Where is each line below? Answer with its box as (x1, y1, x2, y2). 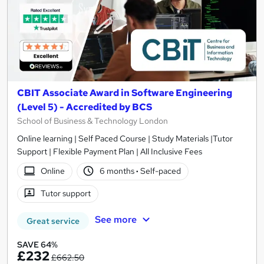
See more (94, 213, 137, 226)
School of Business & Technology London (17, 115, 168, 126)
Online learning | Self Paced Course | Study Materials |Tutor (17, 133, 233, 144)
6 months (100, 166, 137, 177)
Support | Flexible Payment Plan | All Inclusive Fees (17, 146, 202, 157)
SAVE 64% (17, 239, 58, 250)
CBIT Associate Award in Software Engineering (17, 86, 232, 99)
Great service (27, 215, 80, 226)
